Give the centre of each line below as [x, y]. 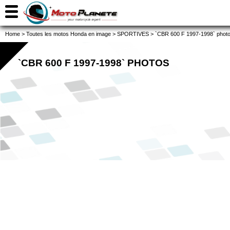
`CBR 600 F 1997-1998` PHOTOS [94, 63]
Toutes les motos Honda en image [69, 34]
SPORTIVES [133, 34]
